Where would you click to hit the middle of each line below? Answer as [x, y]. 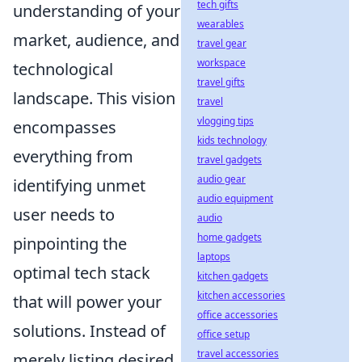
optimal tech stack [82, 273]
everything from [73, 156]
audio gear [221, 179]
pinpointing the [70, 244]
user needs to [64, 215]
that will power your [87, 302]
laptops [214, 257]
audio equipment [235, 198]
